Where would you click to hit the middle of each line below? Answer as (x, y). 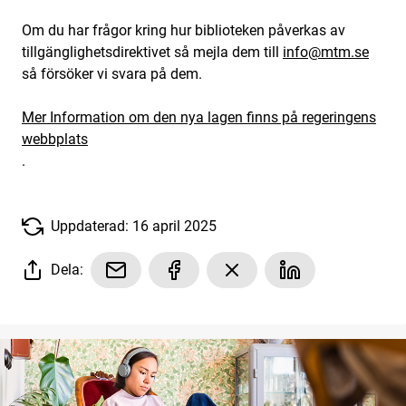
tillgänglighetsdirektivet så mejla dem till (152, 52)
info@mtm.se (326, 52)
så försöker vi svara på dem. (112, 73)
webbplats (55, 139)
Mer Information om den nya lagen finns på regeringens (199, 117)
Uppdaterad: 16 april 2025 (134, 226)
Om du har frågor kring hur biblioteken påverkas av (184, 30)
